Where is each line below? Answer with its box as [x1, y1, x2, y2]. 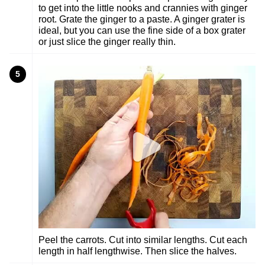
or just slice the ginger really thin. [38, 36, 176, 47]
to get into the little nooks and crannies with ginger [38, 2, 247, 13]
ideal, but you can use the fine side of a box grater [38, 25, 245, 35]
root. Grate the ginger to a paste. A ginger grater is [38, 14, 245, 24]
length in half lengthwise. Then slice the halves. [38, 245, 237, 256]
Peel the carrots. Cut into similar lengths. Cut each [38, 234, 247, 245]
